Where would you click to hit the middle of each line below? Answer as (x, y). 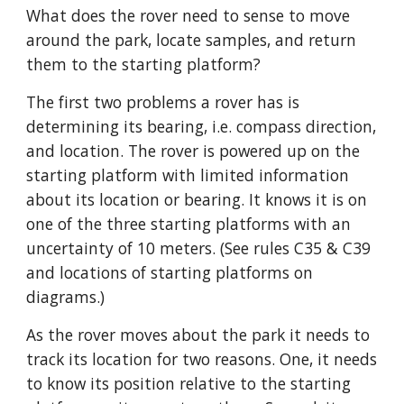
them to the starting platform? (144, 64)
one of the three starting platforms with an (189, 224)
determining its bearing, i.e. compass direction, (202, 126)
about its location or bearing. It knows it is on (197, 199)
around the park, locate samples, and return (192, 40)
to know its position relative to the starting (189, 383)
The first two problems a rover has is (163, 102)
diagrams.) (66, 297)
